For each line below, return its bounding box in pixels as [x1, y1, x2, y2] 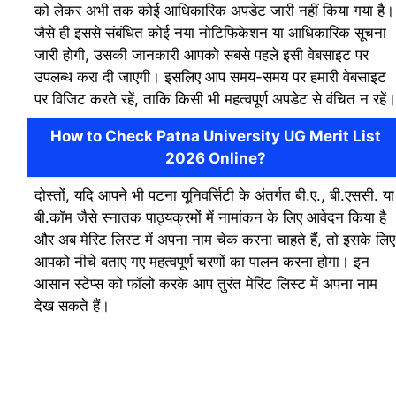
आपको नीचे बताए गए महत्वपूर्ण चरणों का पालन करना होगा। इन [34, 252, 369, 270]
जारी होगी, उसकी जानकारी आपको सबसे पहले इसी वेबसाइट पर [34, 45, 369, 64]
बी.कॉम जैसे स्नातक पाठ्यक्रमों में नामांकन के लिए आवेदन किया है [34, 208, 386, 226]
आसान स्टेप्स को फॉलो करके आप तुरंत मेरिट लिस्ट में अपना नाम [34, 274, 377, 293]
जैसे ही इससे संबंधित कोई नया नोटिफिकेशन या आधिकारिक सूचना [34, 23, 386, 42]
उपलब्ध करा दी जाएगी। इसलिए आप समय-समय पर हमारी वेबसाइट [34, 67, 386, 86]
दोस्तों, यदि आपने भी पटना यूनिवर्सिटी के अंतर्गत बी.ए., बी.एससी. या [34, 186, 394, 204]
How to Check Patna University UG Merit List [49, 126, 381, 145]
